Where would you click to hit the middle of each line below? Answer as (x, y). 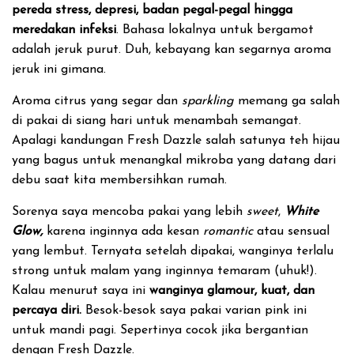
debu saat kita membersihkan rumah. (119, 180)
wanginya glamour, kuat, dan (232, 291)
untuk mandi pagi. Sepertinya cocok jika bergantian (160, 330)
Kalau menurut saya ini (81, 291)
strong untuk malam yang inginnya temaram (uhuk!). (164, 271)
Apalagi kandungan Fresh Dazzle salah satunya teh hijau (176, 141)
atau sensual (291, 232)
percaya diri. (47, 311)
